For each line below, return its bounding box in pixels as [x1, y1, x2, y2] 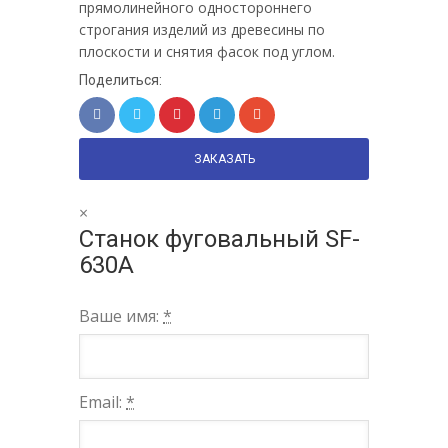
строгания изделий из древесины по [79, 19, 325, 39]
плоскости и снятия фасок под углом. [79, 41, 335, 61]
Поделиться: [79, 71, 162, 88]
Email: [79, 390, 126, 413]
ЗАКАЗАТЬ [193, 151, 255, 166]
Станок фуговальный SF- [79, 224, 360, 253]
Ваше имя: [79, 304, 163, 327]
